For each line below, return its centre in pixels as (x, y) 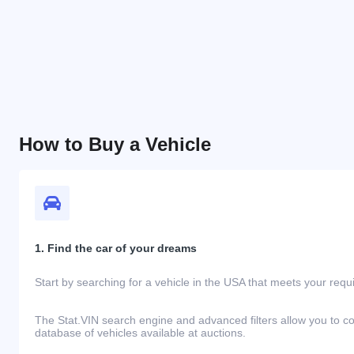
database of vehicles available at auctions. (142, 333)
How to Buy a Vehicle (115, 145)
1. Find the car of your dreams (116, 249)
